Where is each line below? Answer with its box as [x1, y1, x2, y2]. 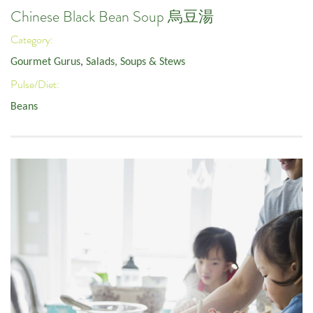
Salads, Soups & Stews [86, 57, 185, 68]
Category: [10, 32, 55, 47]
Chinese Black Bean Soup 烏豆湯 [10, 7, 214, 27]
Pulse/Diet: [10, 77, 61, 92]
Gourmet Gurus [10, 57, 80, 68]
